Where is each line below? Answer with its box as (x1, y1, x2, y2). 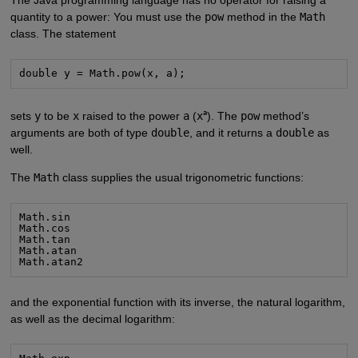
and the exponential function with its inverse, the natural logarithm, (10, 295, 345, 308)
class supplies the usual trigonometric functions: (58, 171, 304, 185)
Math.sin (19, 211, 71, 224)
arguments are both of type (10, 126, 151, 140)
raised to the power (78, 109, 183, 123)
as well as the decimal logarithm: (10, 312, 175, 325)
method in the (223, 10, 300, 23)
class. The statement (10, 26, 116, 40)
